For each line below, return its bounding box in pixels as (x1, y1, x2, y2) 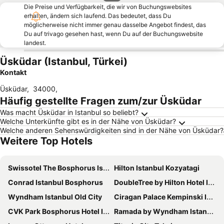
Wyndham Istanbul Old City (8, 192, 102, 201)
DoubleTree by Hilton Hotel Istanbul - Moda (114, 178, 208, 186)
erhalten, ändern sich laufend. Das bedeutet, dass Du (24, 12, 171, 19)
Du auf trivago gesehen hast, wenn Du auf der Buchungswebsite (24, 30, 203, 37)
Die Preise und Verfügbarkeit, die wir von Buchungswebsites (24, 3, 191, 10)
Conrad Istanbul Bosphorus (8, 178, 103, 186)
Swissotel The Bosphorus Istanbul (8, 163, 103, 172)
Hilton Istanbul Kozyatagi (114, 163, 199, 172)
